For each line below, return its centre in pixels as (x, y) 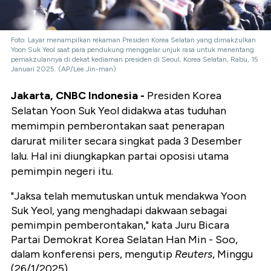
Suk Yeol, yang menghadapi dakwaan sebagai (119, 211)
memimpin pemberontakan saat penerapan (118, 126)
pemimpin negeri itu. (62, 171)
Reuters (194, 254)
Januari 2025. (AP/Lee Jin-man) (64, 69)
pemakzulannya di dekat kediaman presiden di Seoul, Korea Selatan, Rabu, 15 (135, 60)
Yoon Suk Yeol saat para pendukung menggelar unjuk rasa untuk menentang (132, 50)
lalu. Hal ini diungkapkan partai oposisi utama (120, 156)
